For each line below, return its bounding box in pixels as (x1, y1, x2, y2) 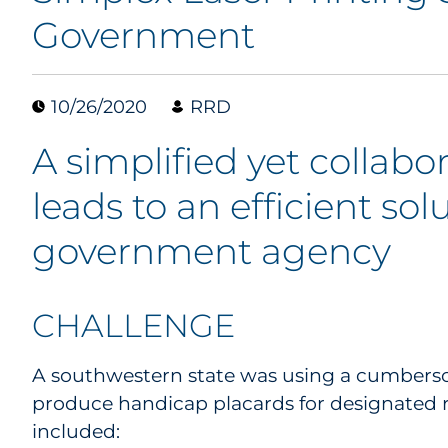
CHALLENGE (32, 306, 235, 345)
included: (32, 420, 120, 443)
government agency (32, 229, 400, 273)
